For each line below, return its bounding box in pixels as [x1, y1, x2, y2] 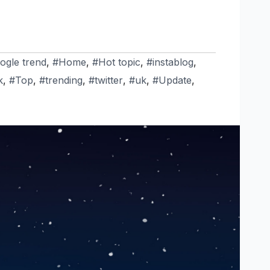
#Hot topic [92, 55, 140, 68]
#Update [152, 74, 192, 86]
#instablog [146, 55, 193, 68]
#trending [39, 74, 83, 86]
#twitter [89, 74, 123, 86]
